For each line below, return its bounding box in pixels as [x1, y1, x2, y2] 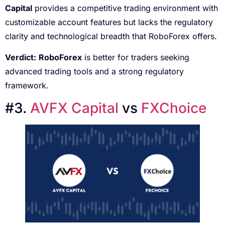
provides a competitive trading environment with [32, 3, 218, 13]
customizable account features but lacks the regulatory [5, 17, 213, 27]
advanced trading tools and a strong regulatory [5, 66, 184, 77]
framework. [5, 80, 49, 91]
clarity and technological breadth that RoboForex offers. [5, 31, 219, 41]
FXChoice [141, 99, 206, 117]
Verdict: [5, 52, 36, 63]
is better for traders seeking [82, 52, 189, 63]
